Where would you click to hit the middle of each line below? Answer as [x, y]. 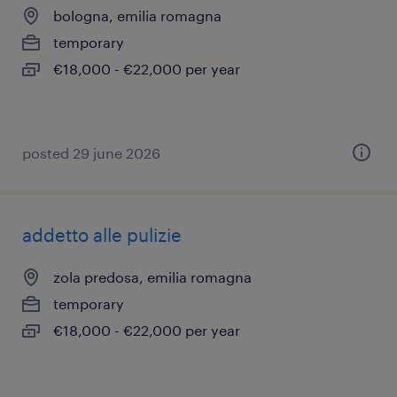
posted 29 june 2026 [91, 153]
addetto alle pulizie [102, 235]
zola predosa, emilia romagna [152, 277]
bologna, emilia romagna [137, 16]
